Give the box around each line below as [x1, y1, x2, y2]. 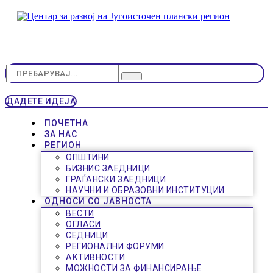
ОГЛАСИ [66, 219, 101, 229]
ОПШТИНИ [66, 152, 110, 162]
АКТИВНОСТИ [66, 252, 125, 262]
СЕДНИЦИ [66, 230, 108, 240]
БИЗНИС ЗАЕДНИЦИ [66, 163, 151, 173]
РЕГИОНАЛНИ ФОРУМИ [66, 241, 165, 251]
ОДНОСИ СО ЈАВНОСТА [44, 196, 152, 206]
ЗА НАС [44, 129, 77, 139]
